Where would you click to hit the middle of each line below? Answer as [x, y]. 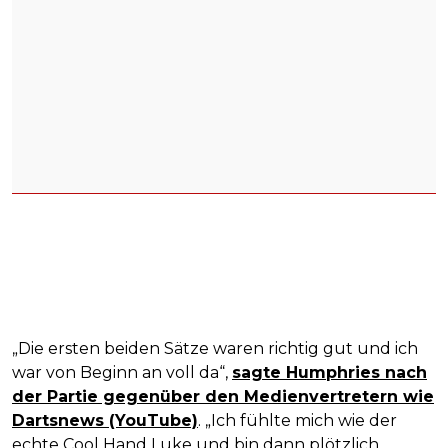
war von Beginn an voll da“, [122, 373]
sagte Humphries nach [329, 373]
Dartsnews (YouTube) [105, 421]
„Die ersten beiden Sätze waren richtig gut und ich [215, 349]
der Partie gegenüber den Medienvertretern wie [223, 397]
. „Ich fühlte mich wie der [297, 421]
